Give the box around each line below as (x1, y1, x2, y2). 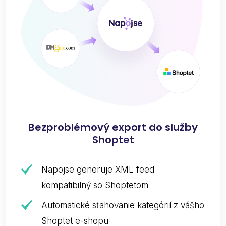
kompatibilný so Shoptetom (41, 180, 148, 191)
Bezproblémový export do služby (28, 120, 198, 135)
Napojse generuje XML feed (41, 164, 154, 175)
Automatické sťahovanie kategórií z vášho (41, 200, 204, 211)
